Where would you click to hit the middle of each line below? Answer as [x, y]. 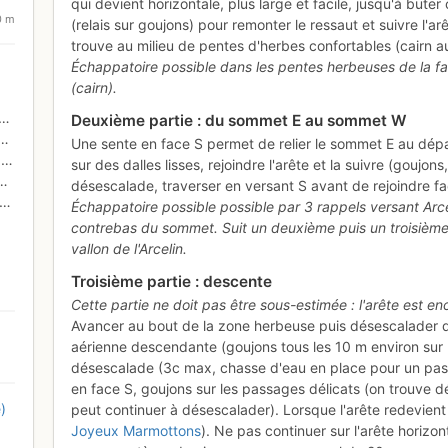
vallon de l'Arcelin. [129, 248]
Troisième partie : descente [172, 281]
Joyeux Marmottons [136, 430]
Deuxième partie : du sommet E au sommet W [239, 120]
